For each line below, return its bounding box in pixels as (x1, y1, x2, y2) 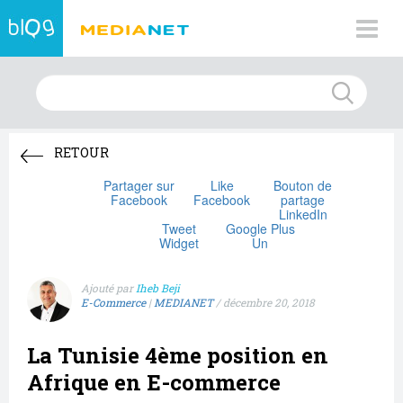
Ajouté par (81, 282, 136, 295)
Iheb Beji (136, 282, 180, 295)
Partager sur (103, 176, 175, 194)
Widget (159, 234, 199, 252)
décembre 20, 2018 (223, 296, 315, 309)
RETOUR (54, 144, 109, 161)
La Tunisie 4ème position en (27, 341, 328, 370)
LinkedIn (278, 205, 327, 223)
